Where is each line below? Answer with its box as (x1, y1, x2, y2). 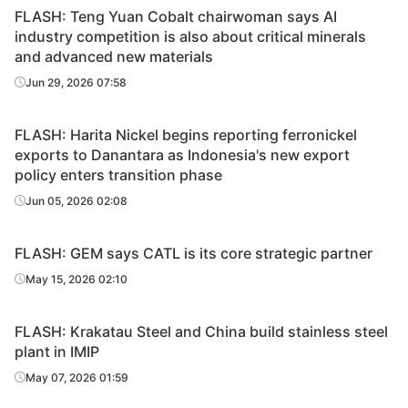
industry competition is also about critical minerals (15, 27, 366, 46)
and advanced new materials (15, 47, 213, 66)
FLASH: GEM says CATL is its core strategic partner (15, 244, 372, 262)
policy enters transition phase (15, 166, 222, 184)
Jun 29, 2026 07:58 (25, 76, 127, 89)
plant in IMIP (15, 342, 99, 361)
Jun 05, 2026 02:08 (25, 194, 127, 208)
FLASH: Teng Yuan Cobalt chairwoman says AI (15, 7, 337, 25)
